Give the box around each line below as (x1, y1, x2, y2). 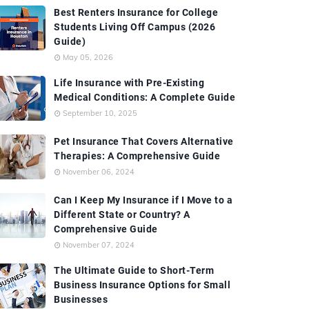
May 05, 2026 (63, 52, 113, 62)
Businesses (54, 294, 108, 305)
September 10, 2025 (63, 108, 137, 118)
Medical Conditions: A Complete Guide (54, 92, 235, 103)
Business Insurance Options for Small (54, 279, 230, 290)
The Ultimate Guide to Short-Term (54, 265, 214, 276)
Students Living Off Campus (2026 (54, 21, 215, 32)
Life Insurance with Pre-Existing (54, 77, 204, 88)
